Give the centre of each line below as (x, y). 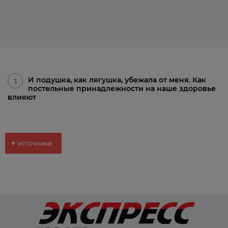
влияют (22, 97)
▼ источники (31, 143)
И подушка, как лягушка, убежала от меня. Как (117, 80)
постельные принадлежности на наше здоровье (122, 89)
